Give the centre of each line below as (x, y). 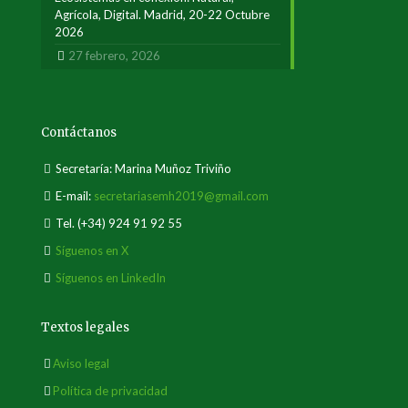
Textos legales (85, 327)
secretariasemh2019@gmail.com (181, 196)
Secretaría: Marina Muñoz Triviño (142, 168)
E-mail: (73, 196)
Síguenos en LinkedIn (111, 278)
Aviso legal (81, 363)
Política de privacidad (110, 391)
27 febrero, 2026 (114, 56)
